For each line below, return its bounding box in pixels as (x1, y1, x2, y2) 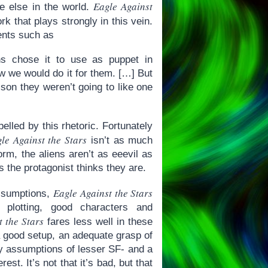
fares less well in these (44, 215, 153, 227)
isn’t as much (87, 134, 153, 146)
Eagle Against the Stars (53, 185, 153, 200)
